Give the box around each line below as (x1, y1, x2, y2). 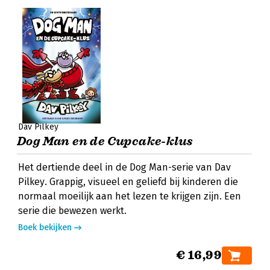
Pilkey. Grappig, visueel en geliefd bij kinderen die (18, 176, 238, 187)
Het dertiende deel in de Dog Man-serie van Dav (18, 162, 231, 173)
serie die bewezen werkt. (18, 205, 127, 216)
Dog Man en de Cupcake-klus (17, 134, 193, 149)
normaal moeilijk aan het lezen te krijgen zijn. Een (18, 190, 241, 202)
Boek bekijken (18, 222, 72, 233)
